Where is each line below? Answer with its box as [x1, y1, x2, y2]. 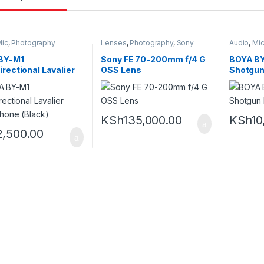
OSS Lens [101, 64, 141, 75]
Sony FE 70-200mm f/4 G [101, 54, 206, 64]
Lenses [101, 38, 127, 48]
